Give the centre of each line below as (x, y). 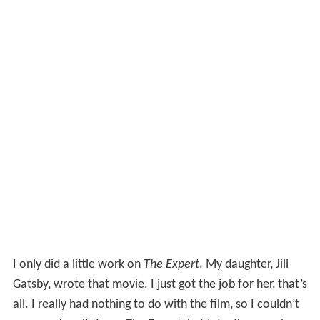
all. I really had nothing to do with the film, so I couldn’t (156, 304)
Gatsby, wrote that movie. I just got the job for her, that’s (160, 284)
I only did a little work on (78, 264)
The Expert (171, 264)
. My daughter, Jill (244, 264)
